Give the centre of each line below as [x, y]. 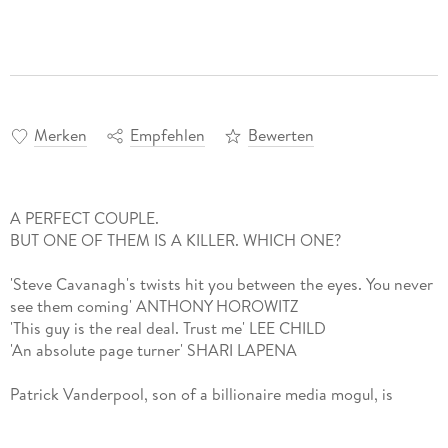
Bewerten [280, 134]
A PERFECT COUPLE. [84, 217]
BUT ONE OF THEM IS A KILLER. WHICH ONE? [175, 239]
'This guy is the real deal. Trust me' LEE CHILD [167, 327]
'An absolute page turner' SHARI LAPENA [153, 349]
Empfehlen [167, 134]
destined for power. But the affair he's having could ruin [202, 415]
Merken [60, 134]
